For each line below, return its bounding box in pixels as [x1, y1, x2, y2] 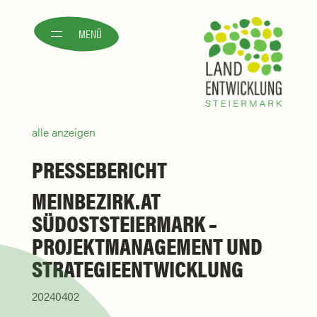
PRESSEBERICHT [32, 152, 168, 185]
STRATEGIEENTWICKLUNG [32, 251, 244, 284]
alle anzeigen [32, 123, 96, 140]
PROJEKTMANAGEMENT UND [32, 229, 263, 261]
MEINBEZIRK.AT [32, 183, 161, 216]
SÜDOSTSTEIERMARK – [32, 206, 218, 238]
